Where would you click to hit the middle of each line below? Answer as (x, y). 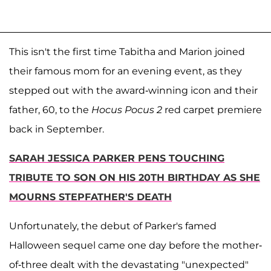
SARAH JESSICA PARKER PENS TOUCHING (117, 158)
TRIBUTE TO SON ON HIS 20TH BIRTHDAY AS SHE (135, 178)
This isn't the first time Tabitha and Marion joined (127, 52)
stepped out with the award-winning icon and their (133, 91)
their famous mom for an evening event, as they (126, 71)
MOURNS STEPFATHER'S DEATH (90, 197)
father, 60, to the (50, 110)
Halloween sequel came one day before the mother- (135, 246)
